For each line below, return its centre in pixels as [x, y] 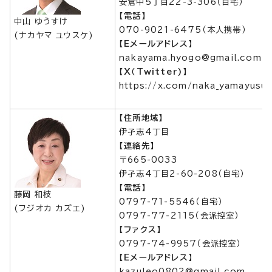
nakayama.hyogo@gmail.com [190, 58]
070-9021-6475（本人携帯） [183, 30]
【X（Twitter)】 [154, 72]
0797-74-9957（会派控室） [180, 243]
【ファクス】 [141, 229]
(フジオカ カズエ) [50, 208]
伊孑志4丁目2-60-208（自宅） [182, 174]
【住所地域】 [141, 118]
